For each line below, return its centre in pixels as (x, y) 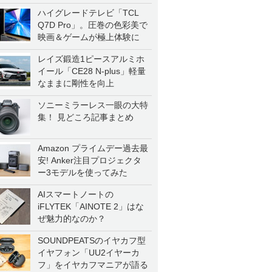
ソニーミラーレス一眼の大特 (93, 105)
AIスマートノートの (76, 194)
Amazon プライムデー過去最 (93, 148)
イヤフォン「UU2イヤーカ (89, 253)
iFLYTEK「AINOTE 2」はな (91, 206)
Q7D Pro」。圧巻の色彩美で (93, 25)
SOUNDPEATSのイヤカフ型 (92, 240)
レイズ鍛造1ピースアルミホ (91, 59)
